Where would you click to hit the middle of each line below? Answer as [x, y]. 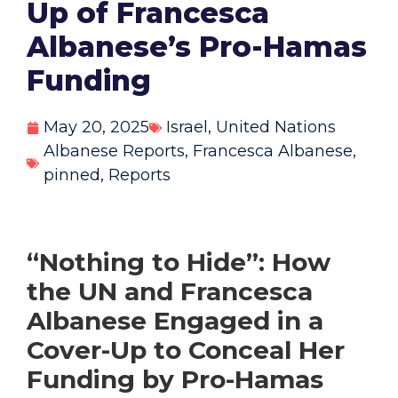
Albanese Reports [114, 151]
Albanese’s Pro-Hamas [197, 47]
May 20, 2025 [96, 127]
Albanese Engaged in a [175, 321]
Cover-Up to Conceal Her [186, 350]
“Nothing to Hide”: [149, 263]
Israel [187, 127]
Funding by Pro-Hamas [175, 380]
